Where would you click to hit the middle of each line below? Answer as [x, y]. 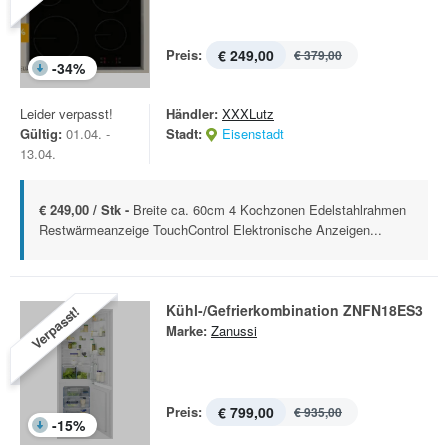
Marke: [186, 330]
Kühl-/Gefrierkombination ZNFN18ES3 [294, 310]
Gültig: [41, 133]
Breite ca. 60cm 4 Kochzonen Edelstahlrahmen [269, 209]
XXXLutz [248, 113]
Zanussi [234, 330]
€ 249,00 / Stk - [86, 209]
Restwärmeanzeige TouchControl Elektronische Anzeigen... [210, 229]
